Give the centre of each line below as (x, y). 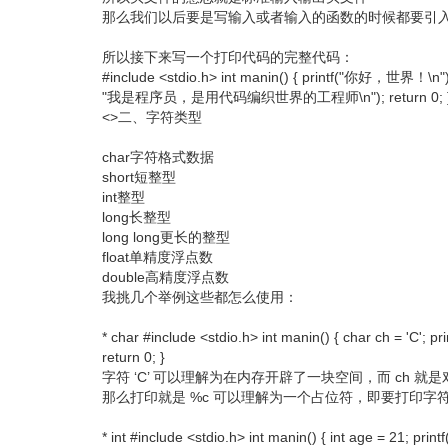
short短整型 (139, 177)
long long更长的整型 (166, 237)
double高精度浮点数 (165, 277)
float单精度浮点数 (157, 257)
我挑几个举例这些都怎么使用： (200, 297)
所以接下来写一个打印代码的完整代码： (228, 57)
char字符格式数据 (158, 157)
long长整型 (136, 217)
